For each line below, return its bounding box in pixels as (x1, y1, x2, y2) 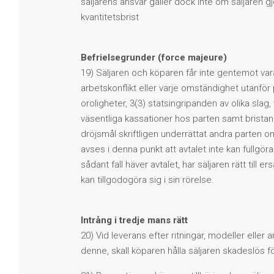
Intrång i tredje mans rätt (81, 214, 188, 226)
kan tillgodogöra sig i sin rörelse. (81, 174, 214, 185)
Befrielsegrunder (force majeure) (81, 51, 227, 63)
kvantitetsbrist (81, 11, 139, 23)
